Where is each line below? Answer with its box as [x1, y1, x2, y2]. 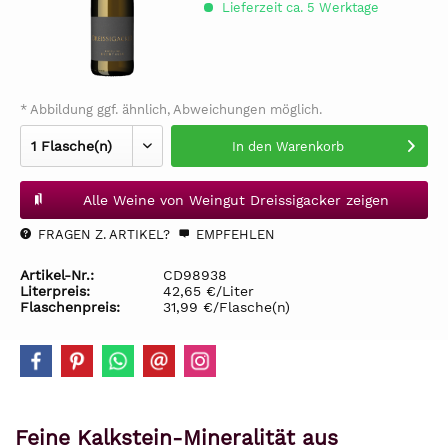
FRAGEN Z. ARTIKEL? [34, 227, 170, 242]
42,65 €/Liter [163, 283, 254, 299]
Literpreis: [20, 283, 90, 299]
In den [231, 139, 272, 154]
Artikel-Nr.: [20, 267, 94, 283]
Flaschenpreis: [20, 299, 120, 315]
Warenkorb [275, 139, 344, 154]
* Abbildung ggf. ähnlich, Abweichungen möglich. [20, 102, 322, 117]
